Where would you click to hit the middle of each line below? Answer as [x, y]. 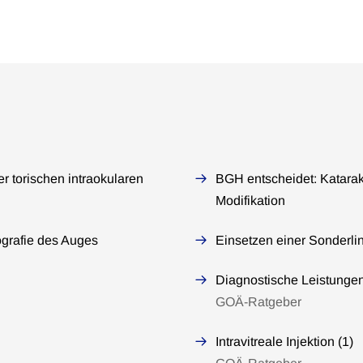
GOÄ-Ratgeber [258, 302]
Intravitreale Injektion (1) [284, 342]
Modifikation [250, 201]
